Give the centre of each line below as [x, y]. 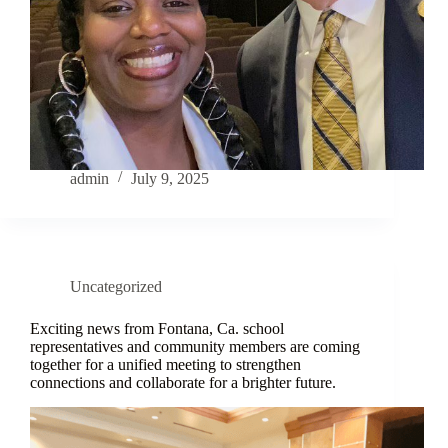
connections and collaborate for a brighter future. [183, 383]
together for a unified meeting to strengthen [165, 365]
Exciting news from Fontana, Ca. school [157, 329]
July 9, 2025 [170, 179]
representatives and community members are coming [195, 347]
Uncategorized [116, 287]
